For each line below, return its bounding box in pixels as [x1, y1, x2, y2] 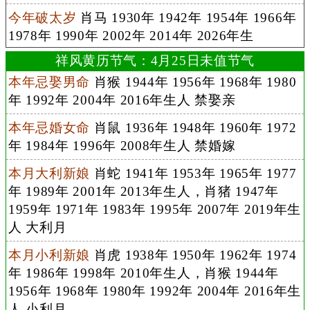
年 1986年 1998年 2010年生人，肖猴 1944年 [8, 265, 279, 280]
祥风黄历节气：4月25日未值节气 [55, 53, 255, 68]
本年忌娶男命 [8, 74, 91, 89]
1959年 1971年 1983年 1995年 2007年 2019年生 [8, 201, 302, 217]
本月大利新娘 [8, 165, 91, 181]
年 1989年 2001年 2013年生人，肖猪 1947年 [8, 183, 279, 199]
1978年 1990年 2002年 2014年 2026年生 [8, 28, 254, 43]
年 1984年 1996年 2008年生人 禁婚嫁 [8, 138, 236, 153]
